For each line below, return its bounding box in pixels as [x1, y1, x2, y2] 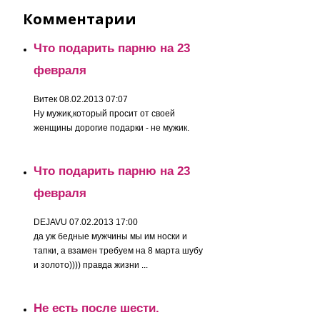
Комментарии [23, 9, 137, 29]
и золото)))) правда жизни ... [34, 260, 149, 270]
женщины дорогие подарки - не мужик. [34, 123, 190, 133]
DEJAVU [34, 217, 68, 227]
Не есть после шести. [34, 301, 160, 315]
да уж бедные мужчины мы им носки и [34, 231, 188, 241]
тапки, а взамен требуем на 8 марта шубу [34, 246, 204, 256]
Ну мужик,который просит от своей [34, 109, 176, 119]
